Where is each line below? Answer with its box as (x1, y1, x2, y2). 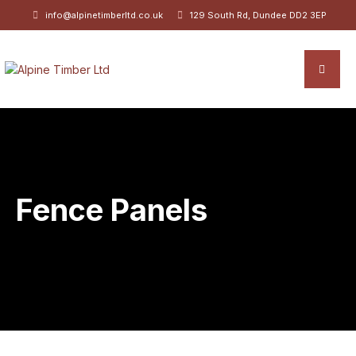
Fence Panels (16, 192, 207, 228)
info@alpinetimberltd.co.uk (45, 10, 163, 21)
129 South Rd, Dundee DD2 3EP (190, 10, 327, 21)
